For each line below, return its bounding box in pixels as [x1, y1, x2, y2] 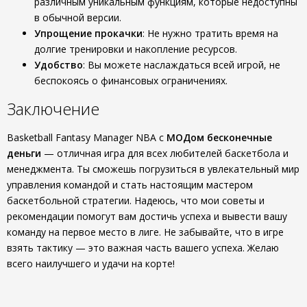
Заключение [7, 97, 99, 120]
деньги [7, 147, 41, 160]
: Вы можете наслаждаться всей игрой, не [83, 58, 280, 71]
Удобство [34, 58, 83, 71]
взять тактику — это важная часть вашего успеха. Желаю [7, 241, 279, 254]
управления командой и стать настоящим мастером [7, 178, 253, 191]
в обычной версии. [34, 11, 121, 24]
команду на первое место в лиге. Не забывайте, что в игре [7, 225, 284, 238]
